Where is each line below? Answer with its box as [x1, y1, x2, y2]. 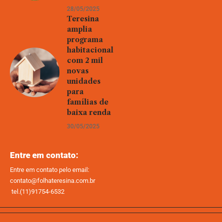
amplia [67, 24, 92, 34]
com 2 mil [67, 55, 103, 65]
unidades [67, 76, 101, 86]
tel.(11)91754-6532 [10, 187, 64, 195]
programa [67, 35, 103, 44]
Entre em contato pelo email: [10, 166, 89, 173]
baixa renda [67, 108, 111, 117]
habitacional [67, 45, 113, 55]
